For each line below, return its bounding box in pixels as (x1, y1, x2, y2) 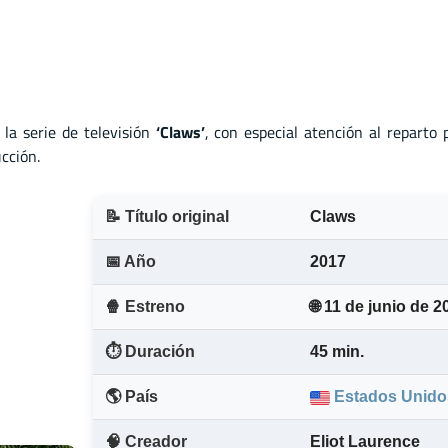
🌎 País (105, 388, 158, 406)
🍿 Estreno (105, 298, 185, 316)
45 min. (310, 343, 364, 361)
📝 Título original (105, 208, 229, 226)
